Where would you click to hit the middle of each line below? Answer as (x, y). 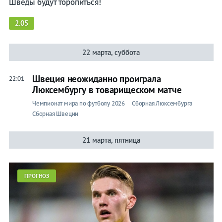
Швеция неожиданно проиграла (96, 79)
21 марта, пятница (111, 140)
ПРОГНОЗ (37, 176)
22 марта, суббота (111, 53)
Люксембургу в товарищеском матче (107, 90)
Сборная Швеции (55, 114)
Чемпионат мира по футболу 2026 (78, 104)
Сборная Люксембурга (162, 104)
